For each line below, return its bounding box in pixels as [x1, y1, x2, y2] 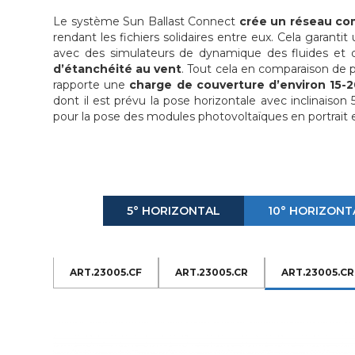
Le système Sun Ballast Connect [53, 13, 239, 29]
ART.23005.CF [70, 265, 143, 278]
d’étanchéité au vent [53, 61, 182, 76]
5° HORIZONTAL [126, 203, 220, 218]
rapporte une [53, 77, 130, 92]
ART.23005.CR [175, 265, 249, 278]
